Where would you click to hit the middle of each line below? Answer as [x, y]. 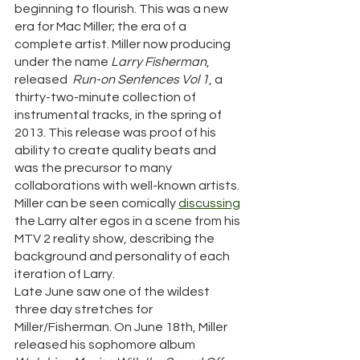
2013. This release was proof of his [117, 133]
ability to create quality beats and [117, 151]
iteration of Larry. [66, 274]
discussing [209, 204]
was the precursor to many [94, 168]
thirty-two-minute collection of [106, 98]
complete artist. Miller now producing [124, 45]
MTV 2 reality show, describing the [116, 239]
